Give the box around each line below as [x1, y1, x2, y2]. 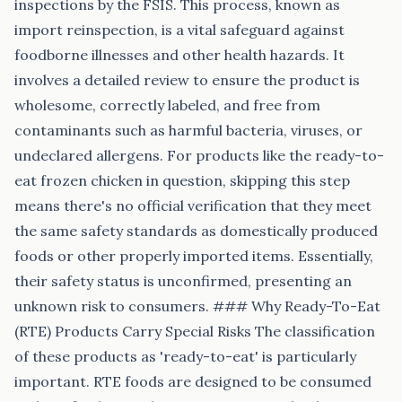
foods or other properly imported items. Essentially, [14, 247, 373, 265]
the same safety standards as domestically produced [14, 222, 378, 240]
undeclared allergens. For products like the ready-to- [14, 146, 384, 164]
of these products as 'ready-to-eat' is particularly [14, 347, 356, 365]
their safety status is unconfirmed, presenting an [14, 272, 352, 290]
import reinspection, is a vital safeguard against [14, 21, 345, 39]
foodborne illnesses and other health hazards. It [14, 46, 345, 64]
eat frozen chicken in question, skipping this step [14, 171, 350, 189]
